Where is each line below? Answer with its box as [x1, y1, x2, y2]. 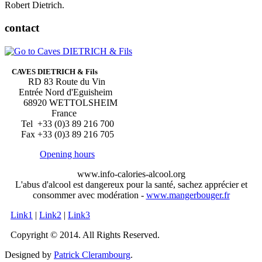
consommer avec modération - [32, 189, 146, 200]
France [5, 108, 77, 118]
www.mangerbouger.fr [146, 189, 230, 200]
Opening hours [40, 149, 95, 159]
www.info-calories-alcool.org [77, 168, 185, 179]
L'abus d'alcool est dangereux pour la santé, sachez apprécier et [15, 179, 247, 189]
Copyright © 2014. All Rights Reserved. [11, 229, 160, 240]
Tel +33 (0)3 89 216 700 [5, 118, 114, 129]
